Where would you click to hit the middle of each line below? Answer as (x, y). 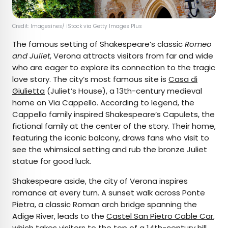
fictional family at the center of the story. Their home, (114, 126)
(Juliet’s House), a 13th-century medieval (123, 91)
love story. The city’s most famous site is (90, 79)
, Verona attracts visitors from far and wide (132, 56)
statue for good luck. (53, 161)
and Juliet (31, 56)
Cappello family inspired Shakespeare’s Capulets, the (113, 115)
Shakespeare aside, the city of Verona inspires (100, 181)
